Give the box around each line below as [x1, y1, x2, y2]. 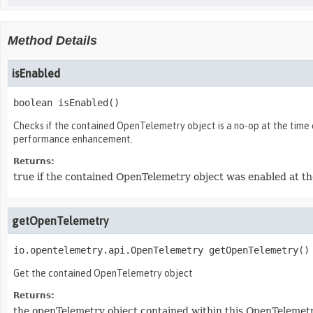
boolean [13, 97, 52, 108]
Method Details [8, 34, 97, 48]
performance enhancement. [13, 133, 133, 145]
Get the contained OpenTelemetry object [13, 268, 193, 279]
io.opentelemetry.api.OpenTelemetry [13, 245, 203, 256]
